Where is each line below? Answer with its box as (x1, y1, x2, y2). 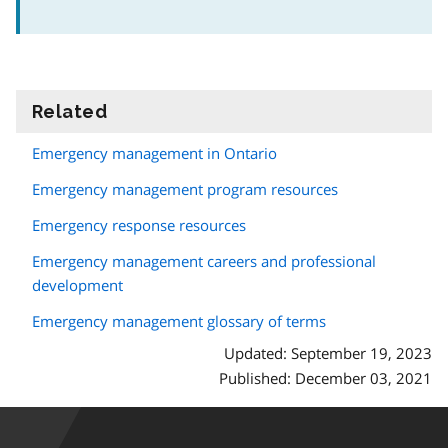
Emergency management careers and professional (32, 250, 376, 271)
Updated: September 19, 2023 (224, 342, 432, 363)
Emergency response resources (32, 214, 246, 235)
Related (32, 100, 108, 122)
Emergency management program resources (32, 178, 338, 199)
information (107, 100, 219, 122)
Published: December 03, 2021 (219, 367, 432, 388)
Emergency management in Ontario (32, 142, 277, 163)
